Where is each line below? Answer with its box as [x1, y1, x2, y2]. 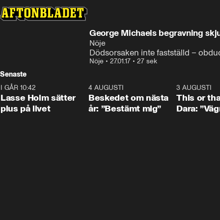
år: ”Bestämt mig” [88, 103, 162, 114]
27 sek [137, 57, 157, 65]
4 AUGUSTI [88, 83, 124, 92]
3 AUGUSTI [176, 83, 212, 92]
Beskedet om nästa [88, 92, 169, 103]
